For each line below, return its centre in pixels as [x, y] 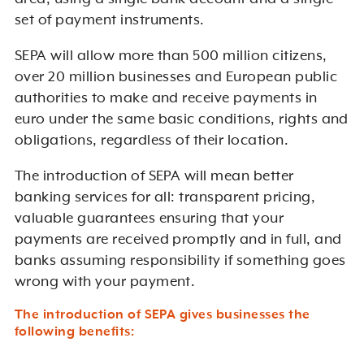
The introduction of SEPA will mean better [154, 177]
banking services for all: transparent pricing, [165, 198]
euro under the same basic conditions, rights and [181, 120]
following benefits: [74, 333]
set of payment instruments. [109, 21]
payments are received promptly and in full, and [178, 240]
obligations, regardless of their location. [152, 141]
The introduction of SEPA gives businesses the [162, 316]
